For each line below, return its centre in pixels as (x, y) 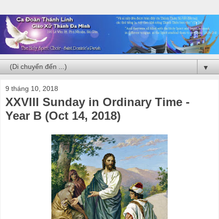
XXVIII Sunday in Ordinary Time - (98, 102)
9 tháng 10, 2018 (32, 88)
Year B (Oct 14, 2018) (63, 115)
